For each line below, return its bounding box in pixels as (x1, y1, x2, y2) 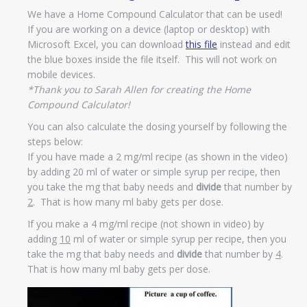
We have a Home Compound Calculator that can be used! (27, 7, 285, 21)
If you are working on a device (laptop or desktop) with (27, 22, 270, 36)
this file (186, 37, 217, 51)
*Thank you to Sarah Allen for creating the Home (27, 82, 251, 96)
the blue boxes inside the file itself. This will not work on (27, 52, 277, 66)
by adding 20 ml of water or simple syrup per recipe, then (27, 164, 280, 178)
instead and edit (217, 37, 291, 51)
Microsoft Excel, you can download (27, 37, 186, 51)
